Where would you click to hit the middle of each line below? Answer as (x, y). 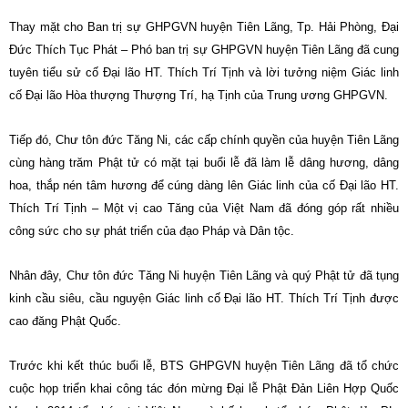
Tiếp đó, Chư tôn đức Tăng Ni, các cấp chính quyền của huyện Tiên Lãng (204, 140)
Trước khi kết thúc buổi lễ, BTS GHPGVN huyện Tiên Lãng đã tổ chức (204, 366)
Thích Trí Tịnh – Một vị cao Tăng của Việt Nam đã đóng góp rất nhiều (204, 208)
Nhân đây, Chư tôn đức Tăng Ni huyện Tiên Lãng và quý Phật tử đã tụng (204, 275)
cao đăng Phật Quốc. (65, 321)
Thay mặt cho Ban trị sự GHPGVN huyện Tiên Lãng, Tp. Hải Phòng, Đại (204, 27)
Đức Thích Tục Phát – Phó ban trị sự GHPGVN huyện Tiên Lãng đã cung (204, 50)
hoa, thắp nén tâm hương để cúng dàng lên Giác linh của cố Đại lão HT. (204, 185)
